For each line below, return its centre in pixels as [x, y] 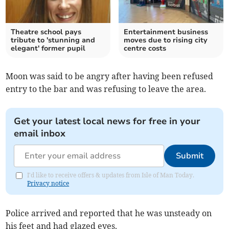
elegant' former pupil [48, 49]
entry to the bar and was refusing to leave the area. [106, 89]
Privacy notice [48, 184]
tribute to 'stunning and [53, 40]
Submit [189, 156]
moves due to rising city [166, 40]
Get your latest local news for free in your [107, 121]
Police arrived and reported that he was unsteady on [109, 213]
